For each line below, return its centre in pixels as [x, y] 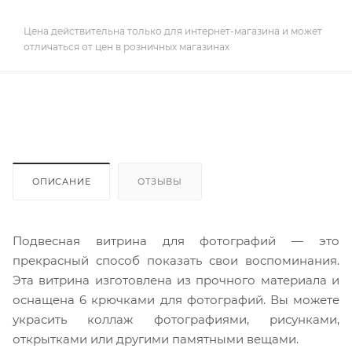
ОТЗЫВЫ [160, 181]
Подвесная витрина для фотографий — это [176, 240]
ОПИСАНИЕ [62, 181]
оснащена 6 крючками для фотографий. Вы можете [176, 299]
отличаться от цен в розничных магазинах [126, 46]
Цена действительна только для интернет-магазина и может [173, 31]
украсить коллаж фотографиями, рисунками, [176, 319]
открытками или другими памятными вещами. [156, 339]
